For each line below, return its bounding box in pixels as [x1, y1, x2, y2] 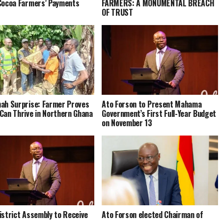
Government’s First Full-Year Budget [102, 107, 217, 119]
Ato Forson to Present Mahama [102, 98, 202, 110]
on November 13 [102, 116, 152, 129]
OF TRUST [102, 6, 133, 18]
